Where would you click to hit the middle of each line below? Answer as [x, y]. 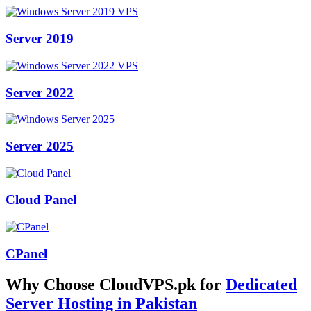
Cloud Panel [41, 200]
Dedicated [261, 284]
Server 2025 [40, 146]
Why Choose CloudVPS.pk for [116, 284]
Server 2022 [40, 92]
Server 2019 [40, 39]
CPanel [26, 253]
